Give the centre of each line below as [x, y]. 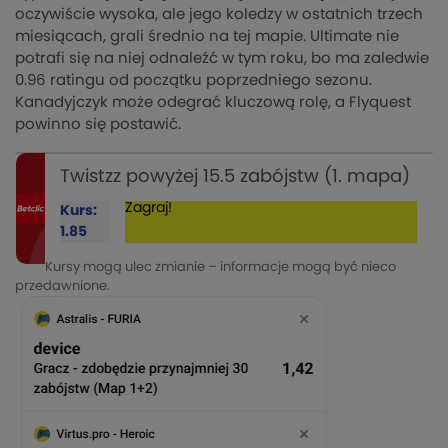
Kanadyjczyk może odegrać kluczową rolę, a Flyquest [213, 102]
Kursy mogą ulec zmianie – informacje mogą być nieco [221, 267]
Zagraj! [148, 207]
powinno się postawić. [98, 124]
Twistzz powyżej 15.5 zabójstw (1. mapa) [235, 176]
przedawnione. [62, 286]
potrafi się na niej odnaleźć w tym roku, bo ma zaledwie [222, 58]
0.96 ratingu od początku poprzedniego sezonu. [193, 80]
